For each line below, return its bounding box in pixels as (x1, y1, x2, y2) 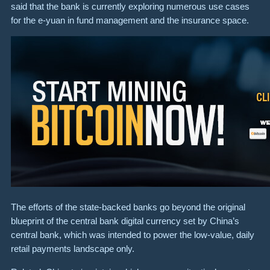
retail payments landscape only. (11, 243, 134, 254)
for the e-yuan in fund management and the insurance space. (11, 14, 249, 25)
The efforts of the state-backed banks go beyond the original (11, 202, 245, 213)
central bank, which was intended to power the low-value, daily (11, 230, 254, 240)
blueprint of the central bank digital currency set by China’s (11, 216, 239, 227)
